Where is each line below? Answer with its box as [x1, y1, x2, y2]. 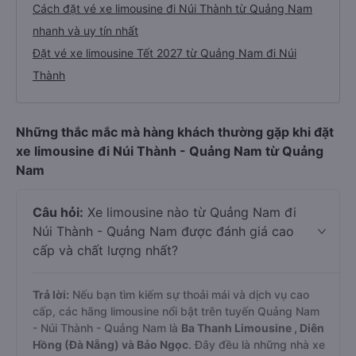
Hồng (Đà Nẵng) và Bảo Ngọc [33, 338, 188, 351]
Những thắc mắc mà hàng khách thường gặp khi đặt [16, 124, 334, 140]
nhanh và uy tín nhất [33, 24, 138, 37]
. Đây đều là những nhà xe [188, 338, 325, 351]
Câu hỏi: [33, 204, 83, 220]
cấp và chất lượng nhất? [33, 242, 178, 258]
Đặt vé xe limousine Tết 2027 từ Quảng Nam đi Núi [33, 46, 296, 60]
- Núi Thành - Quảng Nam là [33, 321, 181, 335]
